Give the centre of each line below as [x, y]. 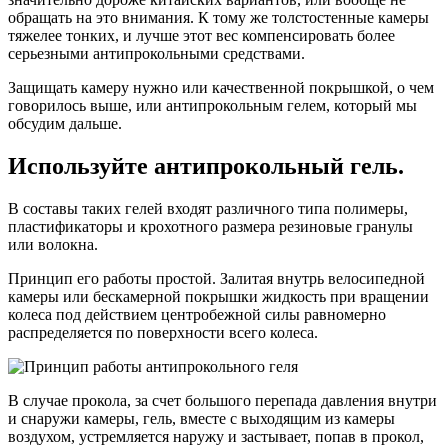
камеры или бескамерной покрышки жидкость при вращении [218, 296]
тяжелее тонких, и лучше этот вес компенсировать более [201, 35]
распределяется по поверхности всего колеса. [163, 332]
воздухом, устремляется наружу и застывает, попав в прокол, [216, 436]
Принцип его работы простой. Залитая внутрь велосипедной [216, 278]
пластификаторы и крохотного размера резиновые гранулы [210, 226]
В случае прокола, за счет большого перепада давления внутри [222, 400]
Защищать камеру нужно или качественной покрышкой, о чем [221, 87]
